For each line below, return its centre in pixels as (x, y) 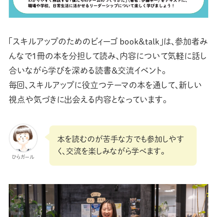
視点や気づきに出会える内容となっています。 (87, 100)
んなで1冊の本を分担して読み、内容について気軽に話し (108, 56)
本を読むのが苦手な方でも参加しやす (121, 139)
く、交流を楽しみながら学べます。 (111, 151)
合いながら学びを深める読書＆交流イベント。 (87, 71)
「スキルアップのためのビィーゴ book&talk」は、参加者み (108, 42)
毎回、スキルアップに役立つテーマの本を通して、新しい (105, 85)
